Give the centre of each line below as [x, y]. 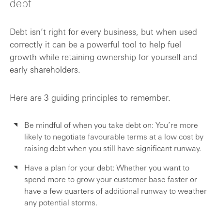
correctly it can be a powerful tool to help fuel [95, 44]
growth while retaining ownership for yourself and [103, 57]
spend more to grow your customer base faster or [111, 179]
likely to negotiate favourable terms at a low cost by [114, 136]
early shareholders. [45, 69]
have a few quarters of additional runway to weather [116, 191]
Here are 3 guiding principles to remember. [90, 97]
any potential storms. [61, 202]
